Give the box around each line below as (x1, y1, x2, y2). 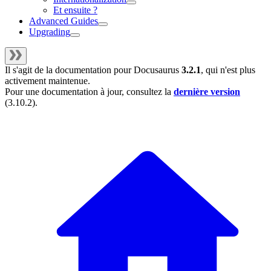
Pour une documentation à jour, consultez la (5, 87, 174, 97)
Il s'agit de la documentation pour (5, 65, 134, 76)
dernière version (174, 87, 240, 97)
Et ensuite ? (53, 5, 97, 16)
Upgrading (29, 27, 70, 38)
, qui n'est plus (201, 65, 255, 76)
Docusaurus (134, 65, 179, 76)
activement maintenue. (5, 76, 90, 87)
